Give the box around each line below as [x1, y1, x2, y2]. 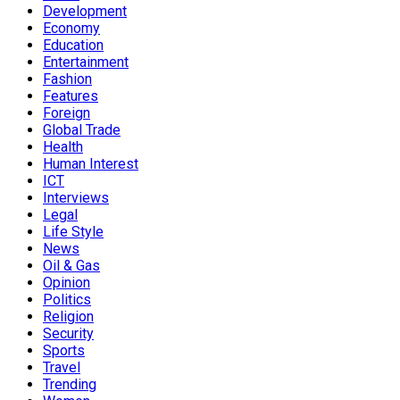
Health [43, 137, 83, 155]
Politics [43, 290, 91, 308]
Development [43, 2, 127, 20]
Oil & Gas [43, 256, 100, 274]
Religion [43, 307, 94, 325]
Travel [43, 358, 80, 376]
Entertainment [43, 53, 129, 71]
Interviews [43, 188, 109, 206]
